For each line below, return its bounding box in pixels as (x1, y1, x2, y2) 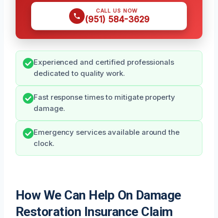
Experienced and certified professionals (34, 58, 174, 67)
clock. (34, 139, 54, 148)
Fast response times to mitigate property (34, 93, 175, 102)
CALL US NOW (95, 7, 138, 15)
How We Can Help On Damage (16, 188, 181, 203)
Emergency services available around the (34, 128, 180, 137)
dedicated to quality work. (34, 69, 125, 78)
